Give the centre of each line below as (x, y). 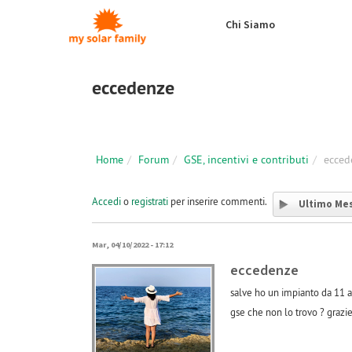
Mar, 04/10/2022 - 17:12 (132, 245)
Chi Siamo (250, 25)
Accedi (106, 201)
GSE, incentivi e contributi (246, 159)
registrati (150, 201)
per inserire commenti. (218, 201)
